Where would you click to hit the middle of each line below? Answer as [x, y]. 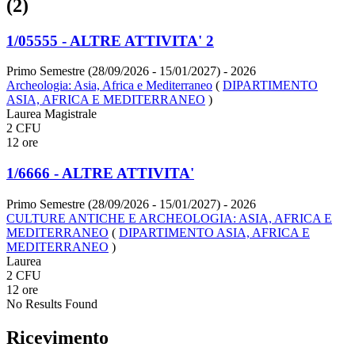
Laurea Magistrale [52, 114]
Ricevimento [57, 337]
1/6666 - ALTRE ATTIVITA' [100, 174]
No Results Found [52, 303]
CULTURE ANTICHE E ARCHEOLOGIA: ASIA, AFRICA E [169, 218]
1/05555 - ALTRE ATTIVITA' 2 [110, 40]
